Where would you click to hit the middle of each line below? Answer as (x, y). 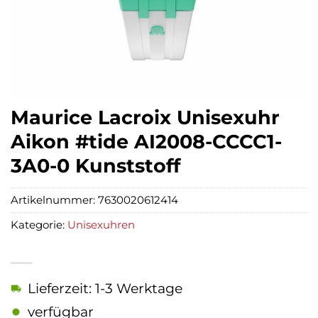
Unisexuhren (101, 225)
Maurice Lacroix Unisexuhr (145, 117)
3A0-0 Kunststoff (95, 166)
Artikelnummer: (54, 200)
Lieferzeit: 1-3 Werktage (105, 289)
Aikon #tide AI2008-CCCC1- (146, 142)
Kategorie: (39, 225)
